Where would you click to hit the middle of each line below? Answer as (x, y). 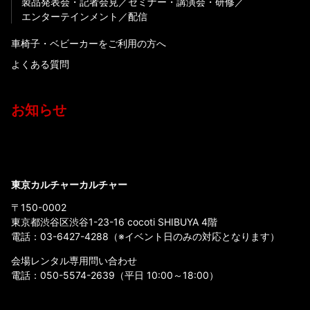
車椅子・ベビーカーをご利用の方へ (89, 44)
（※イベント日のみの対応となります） (194, 237)
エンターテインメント (70, 16)
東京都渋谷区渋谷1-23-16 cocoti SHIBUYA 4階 (114, 222)
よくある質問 (40, 64)
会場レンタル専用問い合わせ (74, 261)
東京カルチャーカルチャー (69, 185)
